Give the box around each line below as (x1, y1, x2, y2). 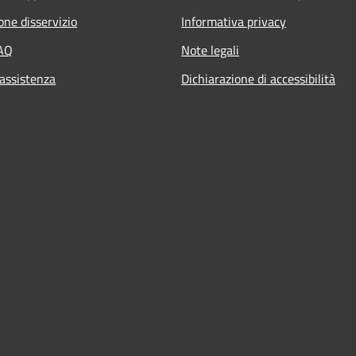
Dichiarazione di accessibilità (181, 68, 335, 88)
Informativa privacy (181, 11, 286, 31)
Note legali (181, 40, 239, 60)
